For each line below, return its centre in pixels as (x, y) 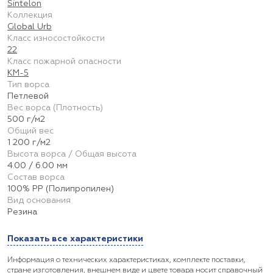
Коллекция (30, 15)
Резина (22, 212)
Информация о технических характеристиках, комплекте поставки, (126, 260)
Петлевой (28, 96)
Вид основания (39, 200)
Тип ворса (28, 85)
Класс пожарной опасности (64, 62)
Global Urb (30, 27)
